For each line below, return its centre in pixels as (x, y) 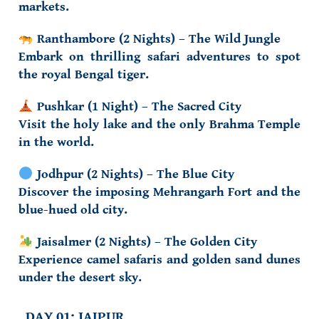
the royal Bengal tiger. (84, 74)
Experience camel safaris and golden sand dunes (159, 260)
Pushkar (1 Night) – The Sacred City (137, 106)
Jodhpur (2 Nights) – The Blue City (134, 174)
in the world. (56, 142)
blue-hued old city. (73, 210)
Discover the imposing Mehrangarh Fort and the (159, 192)
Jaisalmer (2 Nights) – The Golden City (145, 242)
